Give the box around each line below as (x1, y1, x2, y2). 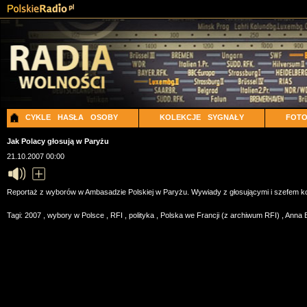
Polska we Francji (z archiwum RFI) (160, 211, 282, 219)
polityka (128, 211, 156, 219)
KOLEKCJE (159, 113, 201, 121)
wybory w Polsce (47, 211, 106, 219)
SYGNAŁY (207, 113, 244, 121)
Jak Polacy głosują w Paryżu (6, 137, 109, 145)
